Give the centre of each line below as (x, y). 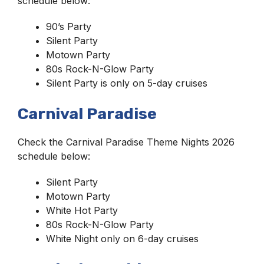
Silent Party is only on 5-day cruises (127, 83)
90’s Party (69, 27)
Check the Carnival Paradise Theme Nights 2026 (126, 142)
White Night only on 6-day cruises (122, 239)
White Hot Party (82, 211)
